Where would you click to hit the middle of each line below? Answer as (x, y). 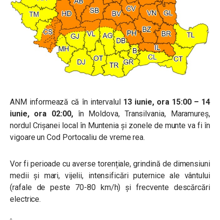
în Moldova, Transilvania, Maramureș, (144, 113)
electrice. (26, 199)
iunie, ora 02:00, (44, 113)
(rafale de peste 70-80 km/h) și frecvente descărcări (110, 187)
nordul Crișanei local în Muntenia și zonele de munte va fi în (110, 125)
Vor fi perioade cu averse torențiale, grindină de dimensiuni (110, 164)
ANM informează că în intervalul (67, 102)
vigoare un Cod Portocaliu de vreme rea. (78, 137)
